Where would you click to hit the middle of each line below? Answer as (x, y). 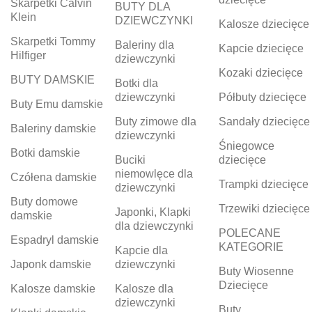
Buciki (130, 160)
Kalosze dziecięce (264, 24)
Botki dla (136, 84)
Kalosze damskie (53, 289)
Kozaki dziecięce (261, 73)
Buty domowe (44, 202)
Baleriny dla (144, 45)
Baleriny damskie (53, 129)
